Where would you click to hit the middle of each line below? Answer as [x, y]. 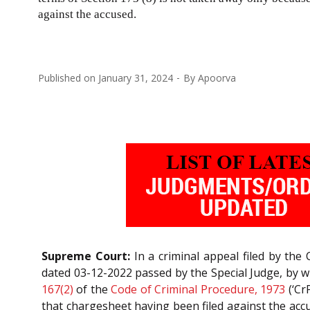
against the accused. [87, 14]
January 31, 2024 [136, 77]
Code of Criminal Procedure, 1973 [198, 289]
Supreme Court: [86, 256]
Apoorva [217, 77]
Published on [68, 77]
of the [92, 289]
